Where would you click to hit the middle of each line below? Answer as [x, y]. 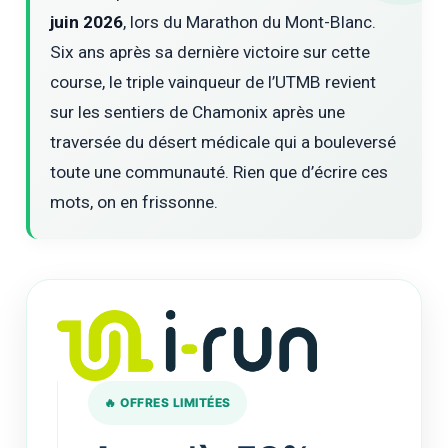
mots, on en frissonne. [134, 201]
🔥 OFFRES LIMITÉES [167, 403]
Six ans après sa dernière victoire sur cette [210, 51]
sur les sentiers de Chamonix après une [198, 111]
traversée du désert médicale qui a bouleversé [223, 141]
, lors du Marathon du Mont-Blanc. [250, 21]
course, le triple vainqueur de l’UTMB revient [213, 81]
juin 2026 [87, 21]
